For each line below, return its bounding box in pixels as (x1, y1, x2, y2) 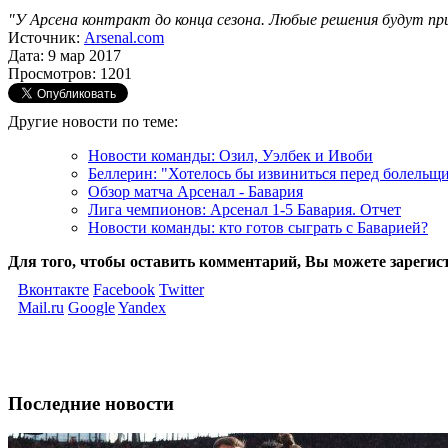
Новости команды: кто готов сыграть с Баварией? (88, 218, 428, 236)
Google (68, 298, 115, 316)
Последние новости (8, 392, 174, 414)
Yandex (118, 298, 166, 316)
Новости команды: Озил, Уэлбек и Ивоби (88, 146, 373, 164)
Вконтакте (18, 280, 89, 298)
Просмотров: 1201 (8, 64, 132, 82)
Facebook (93, 280, 155, 298)
